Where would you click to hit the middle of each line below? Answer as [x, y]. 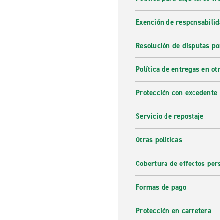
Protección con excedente [176, 93]
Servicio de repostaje [170, 116]
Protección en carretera [173, 211]
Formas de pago [161, 187]
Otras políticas [159, 140]
